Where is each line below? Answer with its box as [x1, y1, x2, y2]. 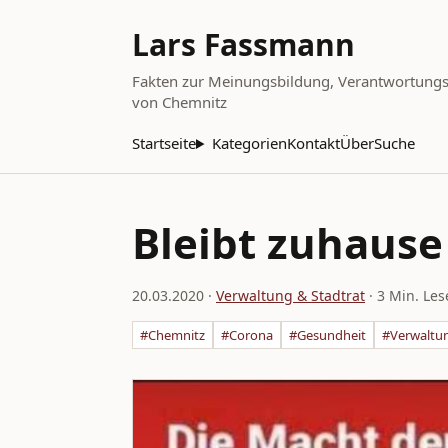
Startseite [132, 133, 196, 153]
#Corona [221, 326, 273, 344]
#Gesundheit [289, 326, 366, 344]
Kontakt [286, 133, 340, 153]
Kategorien [211, 133, 287, 153]
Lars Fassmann [132, 24, 355, 65]
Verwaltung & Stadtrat [216, 286, 365, 305]
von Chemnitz [132, 92, 227, 112]
